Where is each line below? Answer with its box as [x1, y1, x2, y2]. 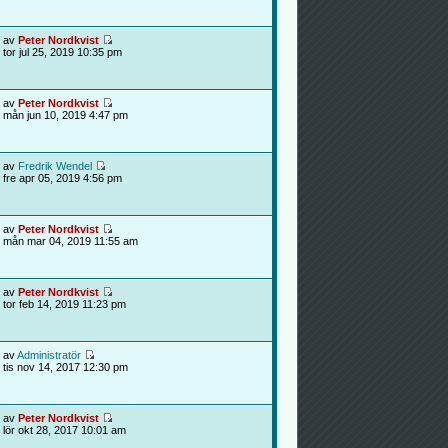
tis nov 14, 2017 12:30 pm [2, 361, 128, 373]
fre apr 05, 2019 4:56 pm [2, 172, 122, 184]
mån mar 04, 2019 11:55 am [2, 235, 138, 247]
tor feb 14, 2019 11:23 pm [2, 298, 126, 310]
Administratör [16, 349, 81, 361]
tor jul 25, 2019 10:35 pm [2, 46, 122, 58]
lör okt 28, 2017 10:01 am [2, 424, 126, 436]
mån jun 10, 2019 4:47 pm [2, 109, 128, 121]
